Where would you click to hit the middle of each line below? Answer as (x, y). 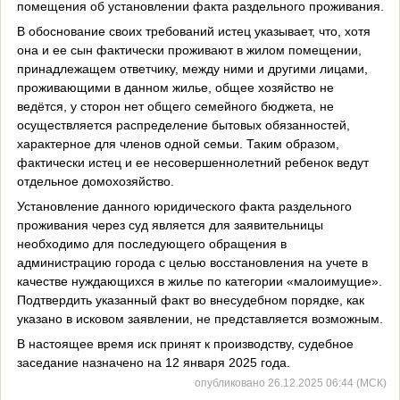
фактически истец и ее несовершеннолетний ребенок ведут (192, 162)
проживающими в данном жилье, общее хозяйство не (175, 87)
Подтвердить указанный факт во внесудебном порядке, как (190, 300)
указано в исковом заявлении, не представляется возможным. (200, 318)
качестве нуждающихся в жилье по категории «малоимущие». (199, 281)
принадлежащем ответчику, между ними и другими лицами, (192, 68)
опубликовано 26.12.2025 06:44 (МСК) (291, 383)
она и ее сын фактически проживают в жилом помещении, (189, 50)
